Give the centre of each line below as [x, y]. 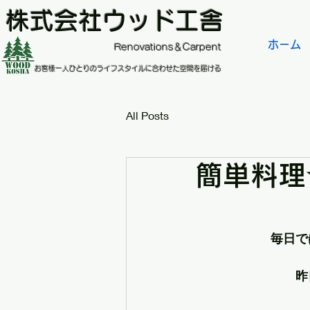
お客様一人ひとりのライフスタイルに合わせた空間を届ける [128, 69]
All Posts [147, 115]
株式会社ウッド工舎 [115, 20]
